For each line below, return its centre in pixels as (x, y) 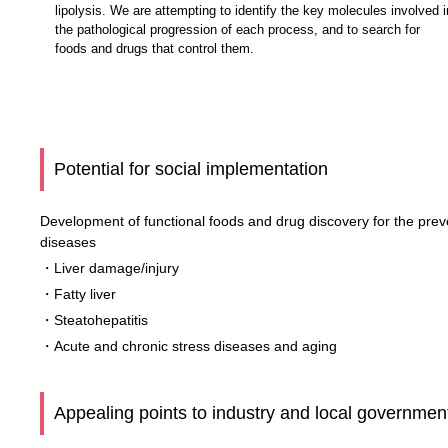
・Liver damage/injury (109, 268)
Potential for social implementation (191, 169)
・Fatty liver (78, 294)
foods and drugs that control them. (154, 49)
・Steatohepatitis (94, 320)
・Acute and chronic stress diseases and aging (188, 346)
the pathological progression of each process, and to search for (237, 30)
